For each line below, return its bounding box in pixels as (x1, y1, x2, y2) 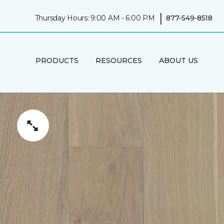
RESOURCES (95, 55, 142, 65)
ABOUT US (158, 55, 198, 65)
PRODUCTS (35, 55, 78, 65)
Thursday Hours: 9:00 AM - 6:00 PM (34, 13, 155, 22)
